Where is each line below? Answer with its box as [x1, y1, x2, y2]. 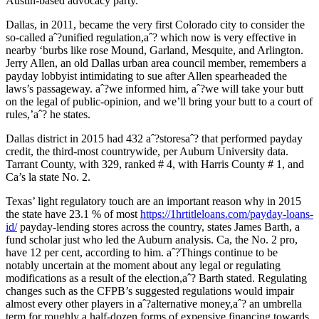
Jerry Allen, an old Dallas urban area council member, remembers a [6, 56, 306, 69]
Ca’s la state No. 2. [6, 170, 90, 183]
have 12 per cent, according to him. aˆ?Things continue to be [6, 246, 278, 258]
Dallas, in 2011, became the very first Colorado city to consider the [6, 18, 305, 31]
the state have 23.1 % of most [6, 207, 140, 220]
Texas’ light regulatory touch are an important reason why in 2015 [6, 194, 301, 207]
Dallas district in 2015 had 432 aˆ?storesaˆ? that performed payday [6, 132, 303, 145]
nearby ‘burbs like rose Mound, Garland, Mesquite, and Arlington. [6, 43, 303, 56]
